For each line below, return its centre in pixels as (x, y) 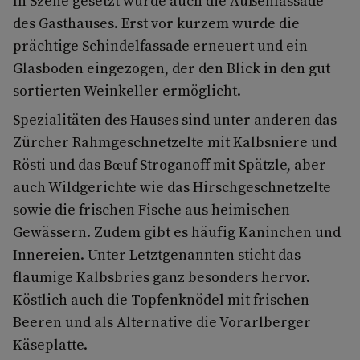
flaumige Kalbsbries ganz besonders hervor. (162, 276)
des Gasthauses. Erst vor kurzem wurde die (156, 22)
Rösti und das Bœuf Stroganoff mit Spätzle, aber (170, 164)
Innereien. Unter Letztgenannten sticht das (157, 254)
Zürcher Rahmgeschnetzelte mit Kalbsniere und (175, 141)
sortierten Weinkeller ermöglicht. (127, 90)
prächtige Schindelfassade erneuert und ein (160, 45)
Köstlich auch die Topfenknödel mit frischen (161, 299)
